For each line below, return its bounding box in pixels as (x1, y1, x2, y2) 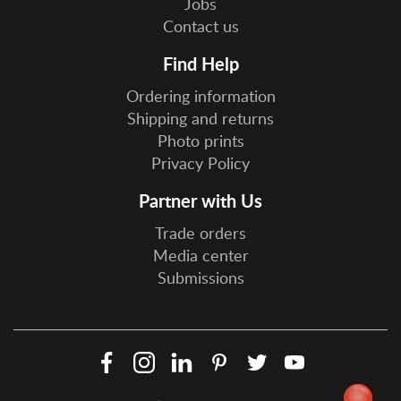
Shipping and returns (127, 107, 274, 130)
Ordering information (125, 85, 276, 107)
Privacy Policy (151, 152, 250, 175)
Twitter (274, 348, 320, 369)
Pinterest (236, 348, 294, 369)
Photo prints (157, 130, 244, 152)
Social (13, 366, 70, 397)
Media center (152, 244, 249, 267)
